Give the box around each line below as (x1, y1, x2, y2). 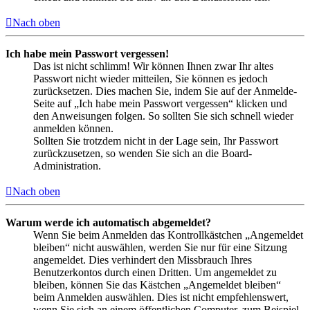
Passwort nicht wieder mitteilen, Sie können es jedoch (33, 73, 268, 85)
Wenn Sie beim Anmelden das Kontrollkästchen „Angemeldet (33, 229, 303, 241)
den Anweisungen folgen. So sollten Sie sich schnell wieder (33, 110, 293, 122)
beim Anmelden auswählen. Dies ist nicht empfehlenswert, (33, 291, 289, 304)
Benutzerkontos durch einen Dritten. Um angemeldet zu (33, 266, 277, 279)
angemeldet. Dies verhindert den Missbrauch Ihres (33, 254, 252, 266)
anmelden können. (33, 122, 113, 135)
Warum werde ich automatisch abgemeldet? (6, 217, 211, 229)
